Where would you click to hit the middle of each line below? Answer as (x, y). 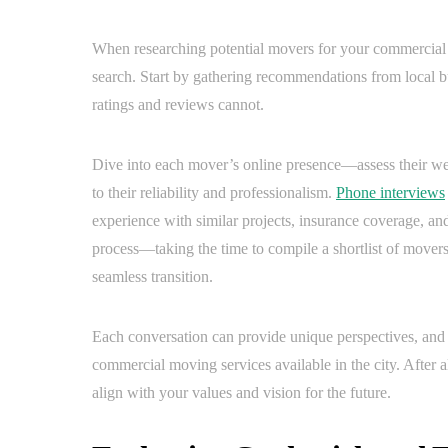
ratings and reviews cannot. (178, 105)
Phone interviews (390, 193)
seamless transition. (152, 277)
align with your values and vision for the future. (241, 393)
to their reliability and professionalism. (214, 193)
